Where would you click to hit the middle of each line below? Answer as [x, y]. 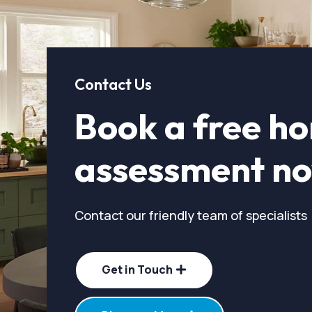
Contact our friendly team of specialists [191, 215]
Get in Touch [138, 269]
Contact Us [114, 84]
